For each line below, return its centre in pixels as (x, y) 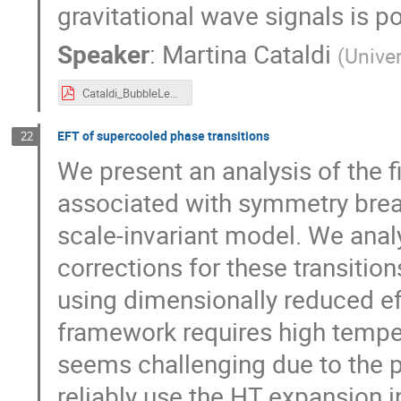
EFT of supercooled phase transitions (164, 135)
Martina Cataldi (247, 54)
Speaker (104, 54)
